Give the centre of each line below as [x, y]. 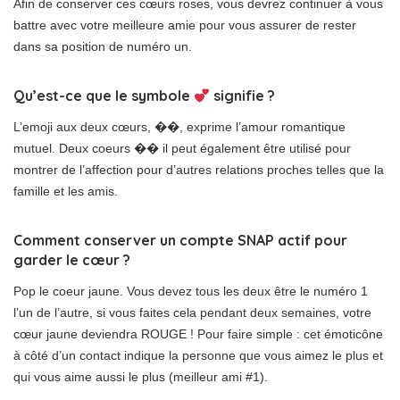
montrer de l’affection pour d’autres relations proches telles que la [199, 170]
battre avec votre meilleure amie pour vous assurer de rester [185, 25]
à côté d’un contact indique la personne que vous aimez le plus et [198, 356]
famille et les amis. [66, 192]
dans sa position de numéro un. [103, 47]
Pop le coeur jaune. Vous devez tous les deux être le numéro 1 [191, 292]
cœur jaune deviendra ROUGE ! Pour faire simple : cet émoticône [198, 334]
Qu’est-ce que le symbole [104, 96]
